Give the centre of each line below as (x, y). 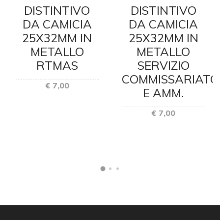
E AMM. (163, 93)
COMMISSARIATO (170, 79)
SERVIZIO (163, 65)
